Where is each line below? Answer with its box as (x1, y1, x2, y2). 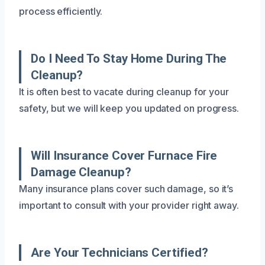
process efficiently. (19, 5, 103, 17)
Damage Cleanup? (31, 164, 131, 179)
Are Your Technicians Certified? (31, 245, 208, 260)
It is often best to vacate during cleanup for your (19, 85, 230, 98)
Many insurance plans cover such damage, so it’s (19, 182, 234, 195)
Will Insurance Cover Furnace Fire (31, 148, 218, 163)
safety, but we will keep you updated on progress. (19, 102, 240, 114)
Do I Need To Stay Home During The (31, 51, 227, 66)
